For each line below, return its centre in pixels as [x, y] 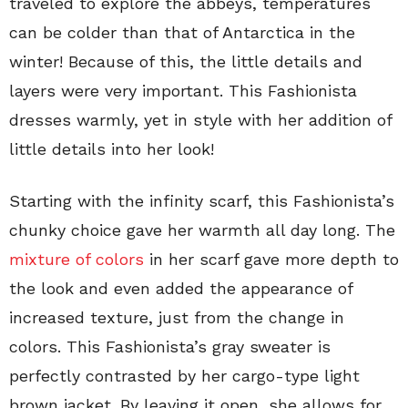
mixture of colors [76, 260]
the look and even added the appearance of [181, 289]
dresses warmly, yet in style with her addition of [200, 120]
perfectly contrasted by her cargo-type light [184, 376]
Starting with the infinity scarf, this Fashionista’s [202, 201]
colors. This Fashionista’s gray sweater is [170, 347]
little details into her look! [112, 149]
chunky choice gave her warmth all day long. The [202, 230]
